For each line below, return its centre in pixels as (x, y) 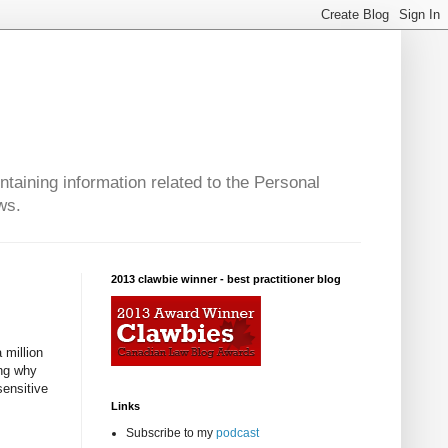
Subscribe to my (171, 433)
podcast (237, 433)
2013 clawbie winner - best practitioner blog (226, 279)
